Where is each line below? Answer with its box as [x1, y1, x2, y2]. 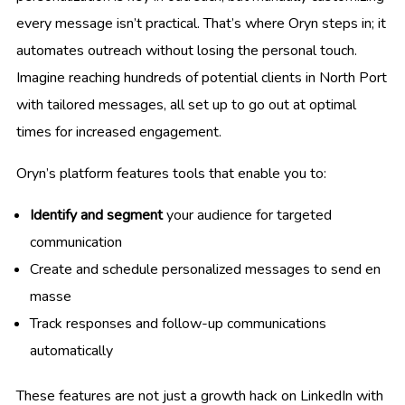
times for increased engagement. [16, 121, 221, 142]
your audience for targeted [163, 204, 332, 225]
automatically [30, 340, 113, 361]
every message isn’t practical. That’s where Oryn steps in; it [16, 13, 386, 33]
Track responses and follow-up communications [30, 313, 326, 334]
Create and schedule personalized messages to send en [30, 259, 381, 279]
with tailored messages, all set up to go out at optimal [16, 94, 356, 115]
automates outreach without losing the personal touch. [16, 40, 357, 61]
